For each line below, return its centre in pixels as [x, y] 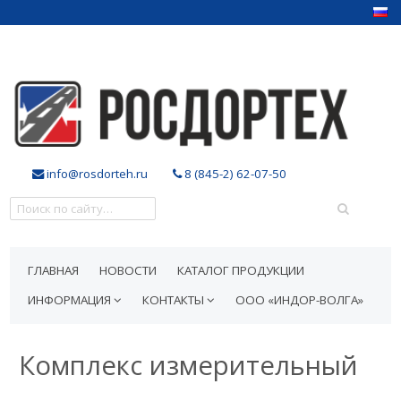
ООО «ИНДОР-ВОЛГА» [300, 300]
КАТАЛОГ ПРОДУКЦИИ [241, 270]
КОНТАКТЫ [175, 300]
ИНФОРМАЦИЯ [71, 300]
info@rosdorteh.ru [96, 174]
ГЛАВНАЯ [54, 270]
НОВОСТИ [128, 270]
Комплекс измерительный [189, 365]
